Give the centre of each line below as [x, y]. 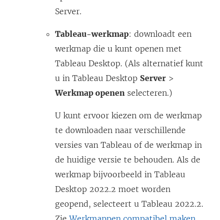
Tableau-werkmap [92, 34]
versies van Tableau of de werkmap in [128, 145]
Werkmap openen [90, 93]
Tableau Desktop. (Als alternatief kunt [129, 64]
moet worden [143, 189]
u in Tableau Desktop [97, 78]
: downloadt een [160, 34]
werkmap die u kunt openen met [118, 49]
